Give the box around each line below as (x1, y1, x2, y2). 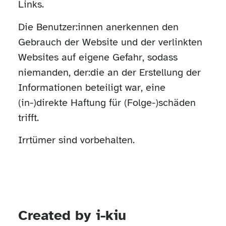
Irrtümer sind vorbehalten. (18, 133, 135, 146)
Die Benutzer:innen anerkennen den (18, 20, 179, 33)
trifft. (18, 111, 39, 124)
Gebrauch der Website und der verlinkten (18, 35, 202, 48)
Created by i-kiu (18, 206, 126, 224)
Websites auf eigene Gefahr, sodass (18, 50, 178, 64)
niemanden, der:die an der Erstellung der (18, 66, 201, 79)
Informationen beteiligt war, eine (18, 81, 165, 94)
